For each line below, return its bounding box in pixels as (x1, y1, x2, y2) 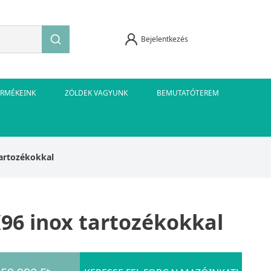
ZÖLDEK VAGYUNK (65, 87, 128, 98)
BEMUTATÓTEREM (157, 87, 219, 98)
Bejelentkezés (140, 33, 188, 44)
